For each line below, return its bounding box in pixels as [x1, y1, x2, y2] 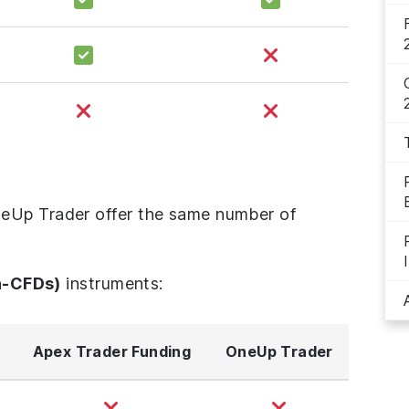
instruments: [60, 274, 163, 294]
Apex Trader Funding [32, 342, 192, 362]
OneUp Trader [225, 342, 333, 362]
